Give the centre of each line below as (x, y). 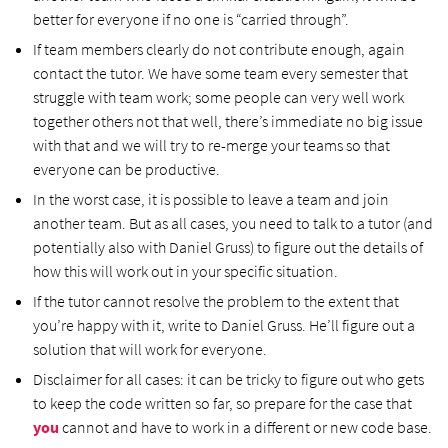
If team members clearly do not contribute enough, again (219, 48)
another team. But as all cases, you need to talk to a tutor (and (233, 222)
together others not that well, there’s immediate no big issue (228, 120)
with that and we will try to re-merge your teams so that (211, 144)
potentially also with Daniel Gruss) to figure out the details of (228, 246)
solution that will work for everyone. (150, 348)
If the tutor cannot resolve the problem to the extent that (216, 300)
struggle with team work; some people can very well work (218, 96)
